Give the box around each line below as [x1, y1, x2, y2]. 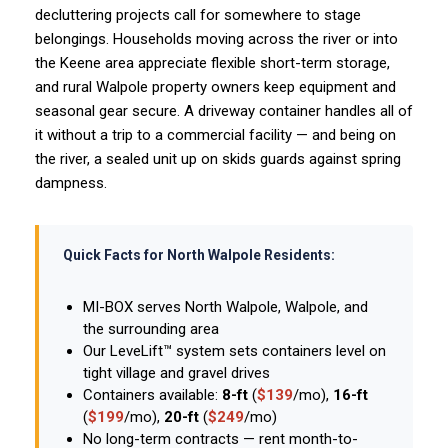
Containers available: [83, 386, 222, 404]
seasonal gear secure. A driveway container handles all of [35, 102, 413, 120]
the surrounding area [83, 320, 219, 338]
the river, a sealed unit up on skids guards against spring [35, 150, 401, 168]
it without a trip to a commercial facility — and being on [35, 126, 396, 144]
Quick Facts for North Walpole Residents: [63, 247, 335, 263]
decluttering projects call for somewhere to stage [35, 6, 361, 24]
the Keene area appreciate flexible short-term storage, [35, 54, 390, 72]
